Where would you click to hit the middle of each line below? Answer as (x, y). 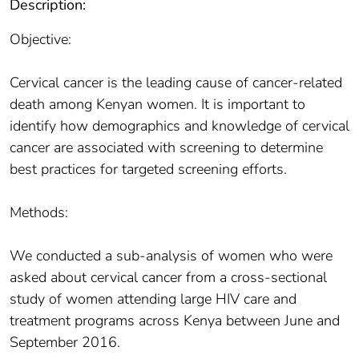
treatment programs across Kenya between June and (175, 320)
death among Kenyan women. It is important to (157, 104)
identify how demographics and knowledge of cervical (179, 125)
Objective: (40, 39)
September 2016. (65, 342)
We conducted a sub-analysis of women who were (171, 255)
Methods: (39, 212)
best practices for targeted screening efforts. (148, 169)
